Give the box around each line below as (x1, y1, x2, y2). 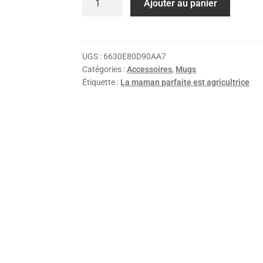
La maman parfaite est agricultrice (120, 77, 250, 87)
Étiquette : (82, 77, 121, 87)
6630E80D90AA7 (103, 52, 167, 62)
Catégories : (82, 65, 127, 75)
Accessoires (127, 65, 173, 75)
